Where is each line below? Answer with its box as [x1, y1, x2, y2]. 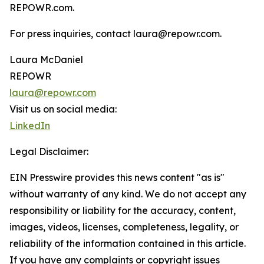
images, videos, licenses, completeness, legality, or [9, 221, 239, 233]
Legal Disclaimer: [9, 146, 88, 158]
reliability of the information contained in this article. [9, 237, 246, 250]
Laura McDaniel [9, 54, 83, 66]
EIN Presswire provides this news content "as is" [9, 171, 225, 184]
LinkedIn [9, 120, 50, 132]
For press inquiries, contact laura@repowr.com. [9, 28, 222, 40]
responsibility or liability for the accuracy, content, [9, 204, 236, 217]
